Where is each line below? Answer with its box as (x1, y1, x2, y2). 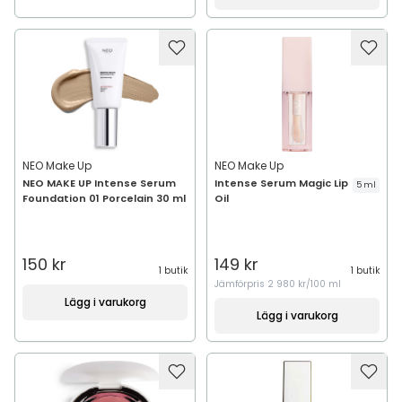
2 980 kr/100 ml (267, 277, 341, 291)
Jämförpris (214, 277, 267, 291)
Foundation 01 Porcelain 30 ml (22, 191, 186, 205)
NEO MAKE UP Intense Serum (22, 176, 176, 190)
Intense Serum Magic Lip (214, 176, 348, 190)
